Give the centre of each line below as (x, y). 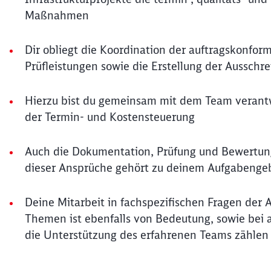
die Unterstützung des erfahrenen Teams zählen (147, 235)
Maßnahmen (57, 15)
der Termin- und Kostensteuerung (110, 117)
